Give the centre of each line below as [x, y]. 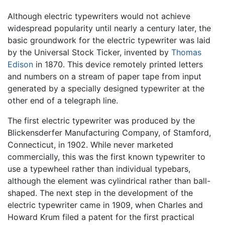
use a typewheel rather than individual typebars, [99, 168]
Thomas [186, 52]
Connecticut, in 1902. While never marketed [90, 144]
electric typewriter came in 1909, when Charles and [105, 205]
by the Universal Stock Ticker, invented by [89, 52]
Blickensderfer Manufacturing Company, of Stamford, [109, 132]
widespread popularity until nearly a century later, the [109, 28]
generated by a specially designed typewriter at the [106, 88]
